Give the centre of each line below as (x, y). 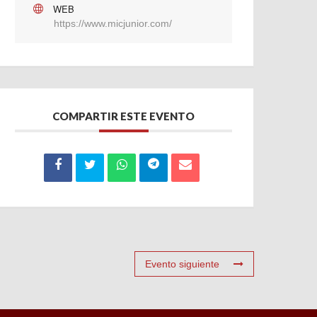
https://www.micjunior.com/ (113, 24)
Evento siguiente (182, 264)
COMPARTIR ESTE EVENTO (124, 116)
